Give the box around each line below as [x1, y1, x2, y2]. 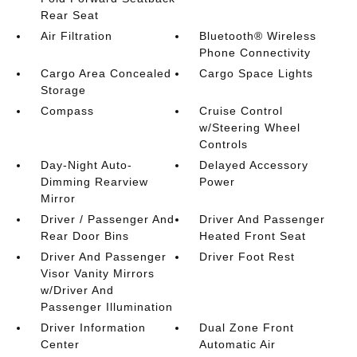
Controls [199, 138, 249, 151]
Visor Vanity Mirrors [40, 267, 155, 280]
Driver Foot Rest [199, 250, 296, 263]
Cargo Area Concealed [40, 67, 171, 80]
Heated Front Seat [199, 229, 307, 242]
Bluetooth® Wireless [199, 29, 317, 42]
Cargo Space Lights [199, 67, 314, 80]
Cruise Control [199, 104, 284, 117]
